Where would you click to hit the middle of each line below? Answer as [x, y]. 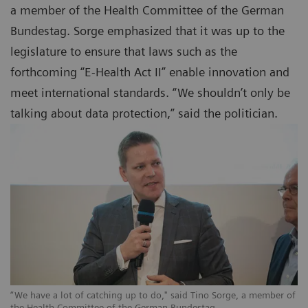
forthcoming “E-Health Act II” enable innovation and [150, 72]
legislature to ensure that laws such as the [124, 52]
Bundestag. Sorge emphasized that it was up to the [147, 31]
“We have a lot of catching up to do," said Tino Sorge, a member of [153, 295]
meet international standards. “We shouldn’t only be [150, 93]
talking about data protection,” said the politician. [144, 113]
